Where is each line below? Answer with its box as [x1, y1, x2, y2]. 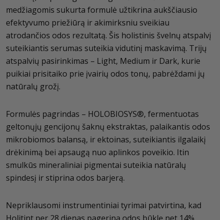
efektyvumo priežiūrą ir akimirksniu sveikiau [6, 17, 169, 28]
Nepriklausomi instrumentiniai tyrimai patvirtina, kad [6, 200, 201, 211]
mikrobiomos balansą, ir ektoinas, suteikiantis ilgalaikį [6, 134, 206, 145]
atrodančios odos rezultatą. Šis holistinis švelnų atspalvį [6, 30, 211, 41]
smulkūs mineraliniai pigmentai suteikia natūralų [6, 160, 186, 170]
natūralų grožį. [6, 81, 60, 92]
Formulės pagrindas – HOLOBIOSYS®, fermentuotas [6, 109, 199, 119]
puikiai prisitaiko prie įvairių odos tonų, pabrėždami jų [6, 68, 205, 79]
